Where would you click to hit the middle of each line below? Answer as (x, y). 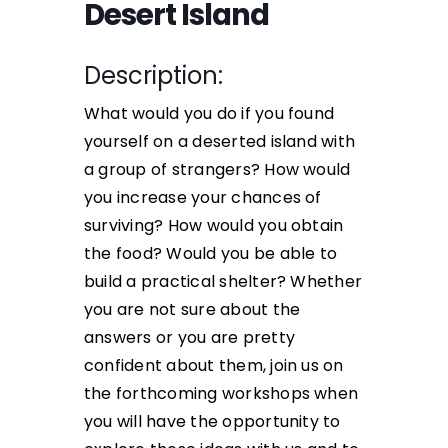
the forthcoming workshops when (221, 393)
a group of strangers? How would (217, 169)
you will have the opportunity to (212, 421)
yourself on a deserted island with (220, 141)
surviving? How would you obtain (214, 225)
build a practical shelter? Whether (223, 281)
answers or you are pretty (190, 337)
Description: (153, 75)
